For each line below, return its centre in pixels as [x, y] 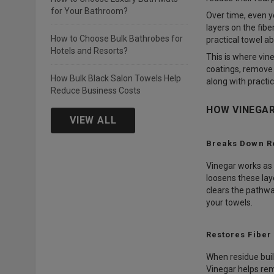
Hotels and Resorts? [89, 51]
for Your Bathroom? [89, 11]
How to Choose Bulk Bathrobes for [117, 39]
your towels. [229, 202]
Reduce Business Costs [96, 91]
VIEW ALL [93, 120]
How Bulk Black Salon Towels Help [116, 78]
